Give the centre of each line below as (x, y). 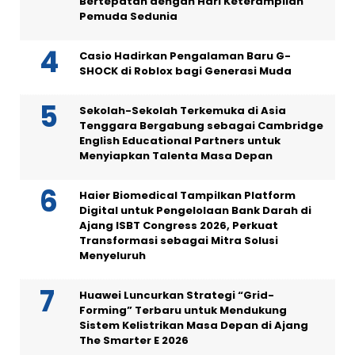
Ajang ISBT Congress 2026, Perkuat (179, 226)
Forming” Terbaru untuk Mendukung (183, 311)
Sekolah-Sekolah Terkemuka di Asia (183, 111)
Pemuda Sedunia (128, 17)
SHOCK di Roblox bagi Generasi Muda (185, 71)
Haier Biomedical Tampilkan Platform (187, 196)
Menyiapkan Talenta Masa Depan (176, 156)
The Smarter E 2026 (134, 341)
